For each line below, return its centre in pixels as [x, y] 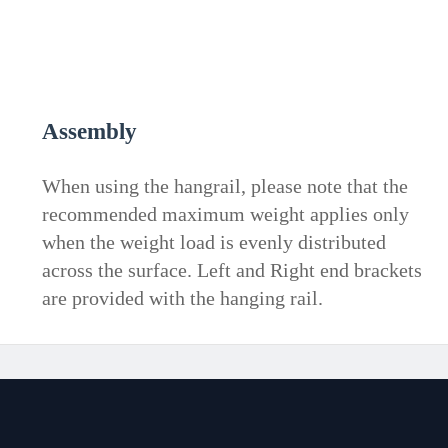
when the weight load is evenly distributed [213, 242]
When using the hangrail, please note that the [224, 186]
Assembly [89, 130]
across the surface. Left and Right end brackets [231, 270]
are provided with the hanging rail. [182, 298]
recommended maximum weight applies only [225, 214]
